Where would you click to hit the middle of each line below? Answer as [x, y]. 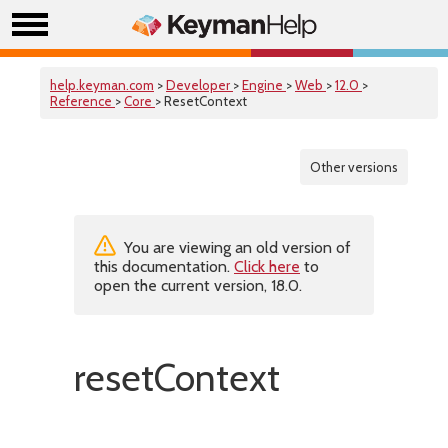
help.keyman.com [102, 85]
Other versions [354, 167]
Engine [264, 85]
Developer [199, 85]
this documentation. [164, 266]
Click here [267, 266]
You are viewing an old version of [235, 247]
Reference [82, 101]
